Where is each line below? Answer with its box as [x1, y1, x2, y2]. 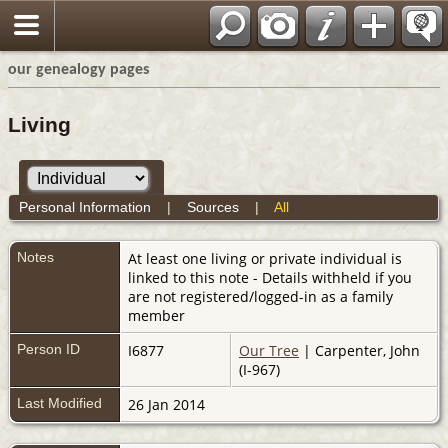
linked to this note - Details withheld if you [128, 267, 412, 287]
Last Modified [17, 394, 102, 411]
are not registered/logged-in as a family [128, 286, 393, 306]
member [128, 305, 185, 325]
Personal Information [18, 198, 151, 215]
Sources [186, 198, 239, 215]
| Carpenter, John [299, 340, 420, 360]
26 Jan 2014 [128, 394, 209, 414]
